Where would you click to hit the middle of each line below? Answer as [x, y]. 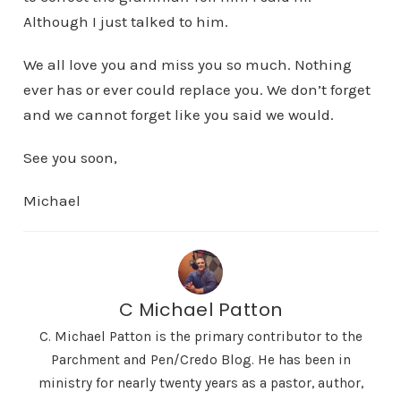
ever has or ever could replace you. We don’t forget [196, 90]
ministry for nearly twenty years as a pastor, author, [200, 383]
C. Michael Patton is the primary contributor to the [200, 337]
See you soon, [70, 158]
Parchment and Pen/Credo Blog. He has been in [200, 360]
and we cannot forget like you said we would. [178, 115]
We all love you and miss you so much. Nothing [187, 64]
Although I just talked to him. [125, 21]
